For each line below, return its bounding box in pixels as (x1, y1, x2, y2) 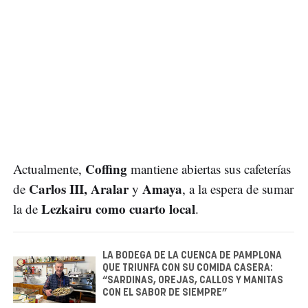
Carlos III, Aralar (29, 179, 129, 199)
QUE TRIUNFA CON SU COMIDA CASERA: (102, 263, 273, 274)
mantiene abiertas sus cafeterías (127, 160, 291, 178)
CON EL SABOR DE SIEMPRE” (102, 288, 227, 298)
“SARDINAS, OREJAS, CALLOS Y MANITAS (102, 276, 283, 286)
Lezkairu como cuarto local (41, 199, 195, 219)
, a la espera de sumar (182, 180, 294, 198)
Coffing (85, 159, 127, 179)
